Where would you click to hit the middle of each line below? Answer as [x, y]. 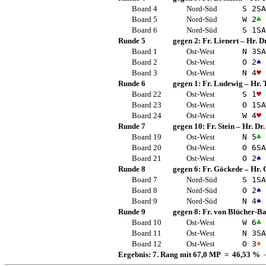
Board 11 [146, 233]
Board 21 [146, 158]
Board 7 [144, 179]
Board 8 [144, 190]
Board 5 [144, 19]
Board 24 [146, 115]
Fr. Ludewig [223, 83]
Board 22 [146, 94]
